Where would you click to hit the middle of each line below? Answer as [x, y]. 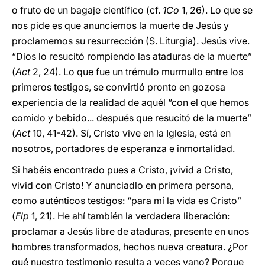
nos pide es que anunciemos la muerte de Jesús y [120, 25]
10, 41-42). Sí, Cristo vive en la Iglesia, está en [130, 133]
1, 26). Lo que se [216, 10]
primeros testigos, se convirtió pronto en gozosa [119, 87]
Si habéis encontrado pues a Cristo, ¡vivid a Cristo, [122, 170]
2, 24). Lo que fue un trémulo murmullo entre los [137, 72]
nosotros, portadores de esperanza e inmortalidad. [123, 148]
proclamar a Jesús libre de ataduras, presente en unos [130, 231]
